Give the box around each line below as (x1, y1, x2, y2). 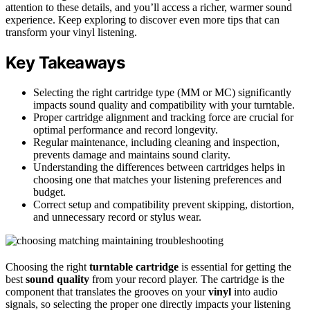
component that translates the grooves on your (6, 285, 208, 298)
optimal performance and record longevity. (33, 123, 218, 136)
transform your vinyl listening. (6, 26, 137, 38)
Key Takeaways (6, 52, 125, 73)
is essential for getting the (179, 260, 291, 273)
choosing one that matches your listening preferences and (33, 173, 282, 185)
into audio (231, 285, 277, 298)
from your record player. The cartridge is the (89, 273, 284, 285)
